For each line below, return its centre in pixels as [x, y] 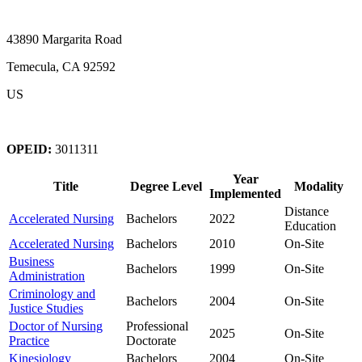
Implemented [245, 193]
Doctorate [151, 340]
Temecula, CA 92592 [61, 66]
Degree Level [166, 186]
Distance [307, 211]
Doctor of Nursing [56, 326]
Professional [157, 326]
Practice [29, 340]
